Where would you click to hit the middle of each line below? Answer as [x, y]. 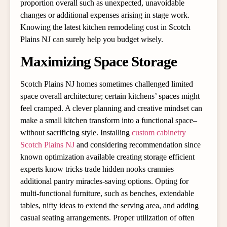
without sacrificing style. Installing [76, 133]
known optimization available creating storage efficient [107, 157]
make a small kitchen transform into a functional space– [109, 121]
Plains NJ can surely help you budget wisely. [92, 39]
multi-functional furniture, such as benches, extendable [107, 194]
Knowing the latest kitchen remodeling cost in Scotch [105, 27]
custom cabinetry [159, 133]
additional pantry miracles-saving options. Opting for [104, 181]
